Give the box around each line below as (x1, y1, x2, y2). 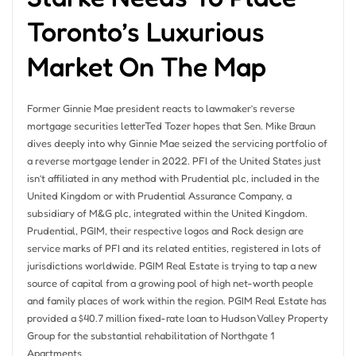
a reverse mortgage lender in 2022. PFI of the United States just (26, 153, 321, 167)
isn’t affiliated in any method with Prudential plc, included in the (26, 171, 319, 184)
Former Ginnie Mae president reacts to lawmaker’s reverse (26, 101, 295, 114)
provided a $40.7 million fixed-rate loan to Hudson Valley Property (26, 311, 328, 324)
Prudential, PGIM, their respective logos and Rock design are (26, 223, 304, 237)
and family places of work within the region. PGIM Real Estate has (26, 293, 327, 307)
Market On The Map (26, 50, 266, 83)
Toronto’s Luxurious (26, 15, 265, 48)
